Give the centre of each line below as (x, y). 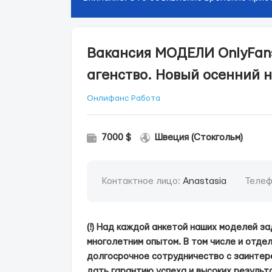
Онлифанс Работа (124, 98)
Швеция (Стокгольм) (199, 138)
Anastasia (205, 181)
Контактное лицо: (142, 181)
